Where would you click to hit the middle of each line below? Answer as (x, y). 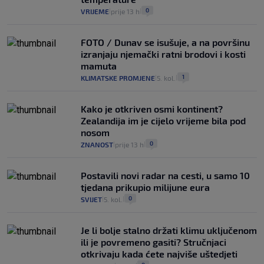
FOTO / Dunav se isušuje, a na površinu (165, 42)
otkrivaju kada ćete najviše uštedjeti (159, 254)
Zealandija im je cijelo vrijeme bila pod (163, 121)
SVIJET (91, 199)
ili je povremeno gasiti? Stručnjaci (154, 242)
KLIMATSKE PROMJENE (118, 78)
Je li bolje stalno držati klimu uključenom (169, 230)
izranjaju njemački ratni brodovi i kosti (163, 54)
